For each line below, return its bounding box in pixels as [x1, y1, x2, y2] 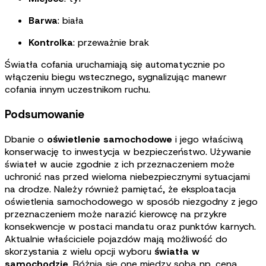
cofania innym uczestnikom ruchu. [5, 83, 150, 96]
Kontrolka [28, 36, 73, 49]
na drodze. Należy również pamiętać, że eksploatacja [5, 182, 236, 195]
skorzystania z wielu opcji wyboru [5, 245, 154, 258]
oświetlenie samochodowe [47, 132, 175, 145]
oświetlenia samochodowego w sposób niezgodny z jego [5, 195, 258, 208]
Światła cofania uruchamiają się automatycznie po [5, 58, 225, 71]
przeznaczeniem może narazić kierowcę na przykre [5, 207, 227, 220]
